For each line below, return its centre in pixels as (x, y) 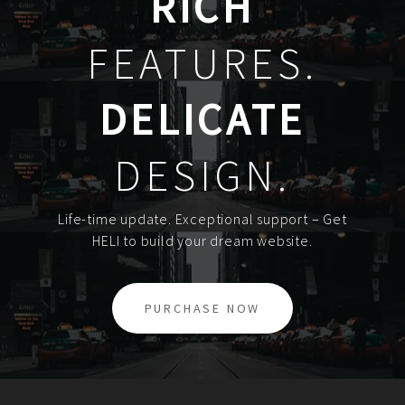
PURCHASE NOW (202, 308)
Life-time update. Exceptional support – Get (202, 218)
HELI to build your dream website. (202, 240)
